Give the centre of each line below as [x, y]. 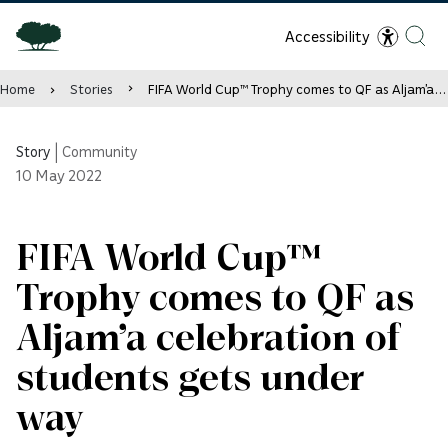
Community [100, 151]
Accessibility [327, 36]
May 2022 [68, 175]
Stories [91, 88]
